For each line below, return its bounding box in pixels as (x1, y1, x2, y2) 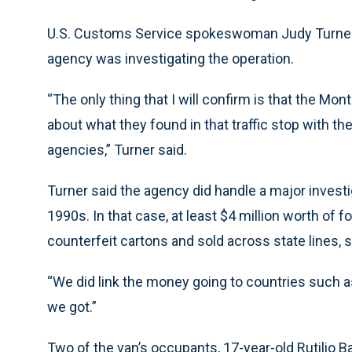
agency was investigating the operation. (47, 50, 294, 67)
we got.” (47, 299, 97, 315)
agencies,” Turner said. (47, 141, 187, 158)
